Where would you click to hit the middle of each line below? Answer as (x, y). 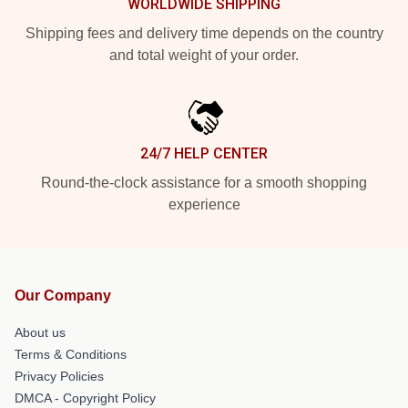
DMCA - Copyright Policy (85, 398)
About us (40, 332)
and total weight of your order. (204, 55)
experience (204, 204)
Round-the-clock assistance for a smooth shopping (204, 183)
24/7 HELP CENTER (204, 153)
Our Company (63, 296)
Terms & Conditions (71, 354)
